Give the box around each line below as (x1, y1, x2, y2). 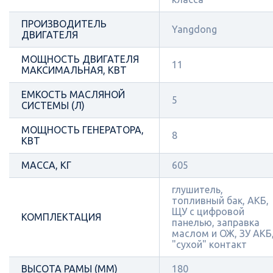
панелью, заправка (172, 216, 260, 228)
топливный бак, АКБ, (172, 194, 269, 206)
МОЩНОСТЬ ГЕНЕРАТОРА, (21, 124, 144, 135)
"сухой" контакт (172, 238, 247, 250)
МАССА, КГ (21, 159, 71, 171)
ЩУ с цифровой (172, 205, 244, 217)
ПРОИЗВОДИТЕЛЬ (21, 18, 107, 29)
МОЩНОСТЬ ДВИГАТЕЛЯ (21, 53, 139, 65)
